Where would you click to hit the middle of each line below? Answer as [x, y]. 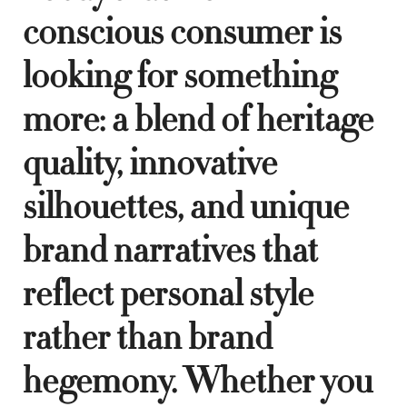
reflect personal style [168, 294]
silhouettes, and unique [186, 207]
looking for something [179, 76]
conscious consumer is [182, 32]
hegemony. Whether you [198, 381]
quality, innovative [150, 163]
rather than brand [148, 338]
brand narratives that [170, 250]
